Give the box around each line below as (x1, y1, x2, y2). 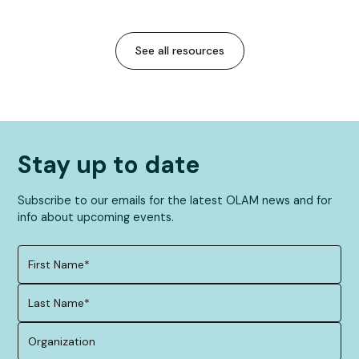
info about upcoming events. (18, 209, 175, 224)
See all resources (135, 42, 224, 58)
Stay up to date (18, 148, 200, 180)
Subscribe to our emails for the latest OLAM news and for (18, 192, 333, 208)
